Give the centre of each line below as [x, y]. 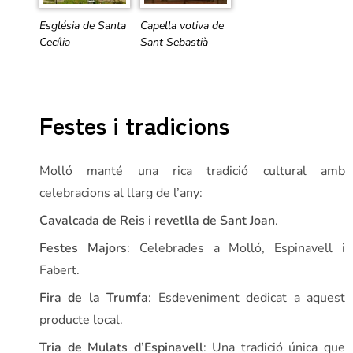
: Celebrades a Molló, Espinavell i [236, 249]
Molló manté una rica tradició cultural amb [192, 171]
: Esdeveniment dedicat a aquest [247, 298]
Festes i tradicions [134, 125]
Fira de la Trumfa [94, 298]
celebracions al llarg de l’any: [121, 193]
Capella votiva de [182, 26]
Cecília [55, 43]
